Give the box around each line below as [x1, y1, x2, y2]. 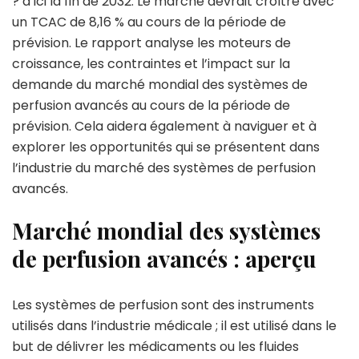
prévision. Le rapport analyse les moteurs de [12, 34, 291, 52]
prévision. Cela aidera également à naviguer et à [12, 117, 317, 135]
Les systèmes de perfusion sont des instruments [12, 296, 314, 314]
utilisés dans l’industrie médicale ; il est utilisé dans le [12, 317, 337, 335]
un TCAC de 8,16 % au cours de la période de [12, 13, 286, 31]
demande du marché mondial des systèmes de [12, 75, 308, 94]
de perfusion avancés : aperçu [12, 244, 317, 273]
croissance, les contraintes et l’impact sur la [12, 54, 290, 73]
